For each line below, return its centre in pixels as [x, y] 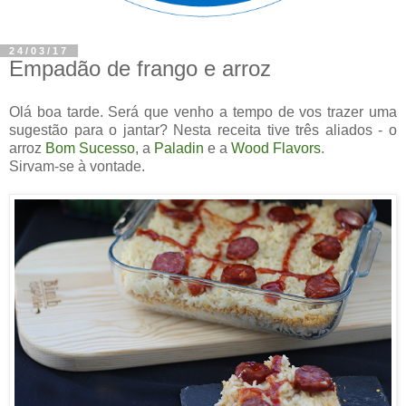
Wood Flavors [276, 148]
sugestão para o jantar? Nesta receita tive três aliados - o [203, 130]
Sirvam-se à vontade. [79, 166]
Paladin [179, 148]
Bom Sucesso [90, 148]
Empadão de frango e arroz [140, 68]
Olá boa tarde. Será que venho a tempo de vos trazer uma [203, 111]
